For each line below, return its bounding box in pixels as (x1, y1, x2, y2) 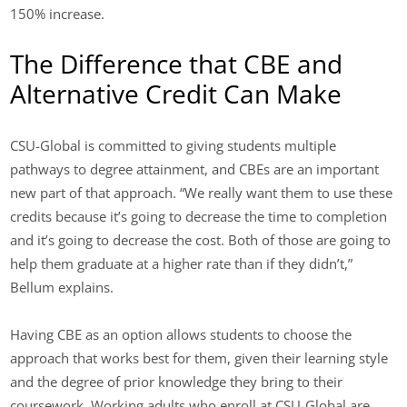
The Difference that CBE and (10, 46, 343, 82)
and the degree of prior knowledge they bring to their (10, 372, 343, 391)
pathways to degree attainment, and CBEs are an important (10, 159, 380, 178)
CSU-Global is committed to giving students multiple (10, 135, 337, 154)
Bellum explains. (10, 277, 114, 296)
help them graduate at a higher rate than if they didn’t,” (10, 253, 353, 273)
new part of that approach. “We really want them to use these (10, 183, 393, 202)
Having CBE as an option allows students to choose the (10, 324, 352, 343)
